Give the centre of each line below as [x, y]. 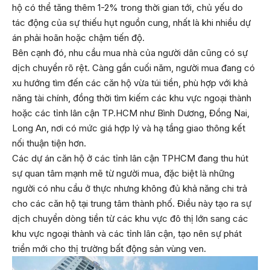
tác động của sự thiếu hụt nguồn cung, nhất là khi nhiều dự [131, 23]
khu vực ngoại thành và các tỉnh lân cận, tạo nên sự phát [127, 234]
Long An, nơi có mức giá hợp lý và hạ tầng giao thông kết [129, 128]
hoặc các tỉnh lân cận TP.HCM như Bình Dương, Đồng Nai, [131, 113]
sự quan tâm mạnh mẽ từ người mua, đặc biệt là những [123, 174]
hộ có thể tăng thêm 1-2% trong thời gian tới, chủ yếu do [127, 8]
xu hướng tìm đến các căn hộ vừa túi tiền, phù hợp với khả [130, 83]
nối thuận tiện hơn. [49, 143]
